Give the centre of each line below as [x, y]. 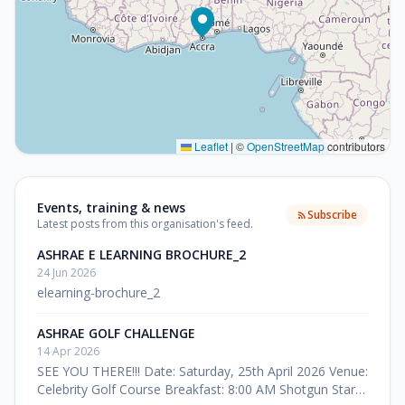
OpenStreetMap [286, 146]
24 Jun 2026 [66, 273]
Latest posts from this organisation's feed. [145, 224]
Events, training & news [111, 207]
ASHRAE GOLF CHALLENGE [116, 333]
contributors [355, 146]
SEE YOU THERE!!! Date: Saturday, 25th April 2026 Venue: [202, 371]
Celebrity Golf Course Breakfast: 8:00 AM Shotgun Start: [200, 389]
